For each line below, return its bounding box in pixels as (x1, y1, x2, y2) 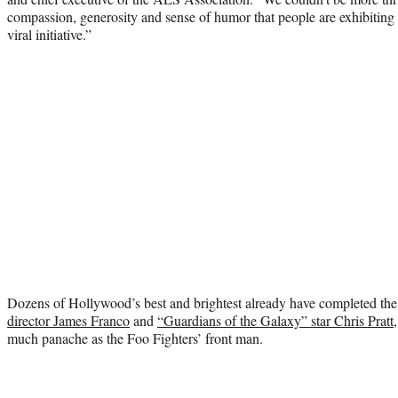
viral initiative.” (7, 24, 92, 44)
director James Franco (7, 310, 130, 330)
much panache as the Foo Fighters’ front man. (7, 328, 263, 347)
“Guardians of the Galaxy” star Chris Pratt (157, 310, 394, 330)
